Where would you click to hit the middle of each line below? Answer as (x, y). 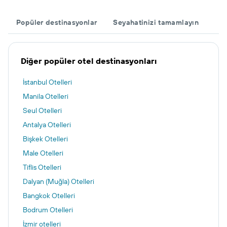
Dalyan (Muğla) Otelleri (59, 181)
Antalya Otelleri (47, 125)
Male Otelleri (43, 153)
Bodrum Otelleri (48, 210)
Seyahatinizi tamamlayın (156, 22)
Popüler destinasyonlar (57, 22)
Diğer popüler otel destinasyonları (89, 61)
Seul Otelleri (42, 110)
